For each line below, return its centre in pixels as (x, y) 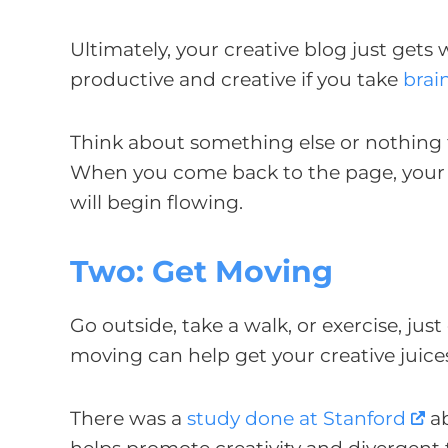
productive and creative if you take (236, 80)
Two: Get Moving (201, 271)
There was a (128, 418)
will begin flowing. (159, 203)
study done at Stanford (296, 418)
